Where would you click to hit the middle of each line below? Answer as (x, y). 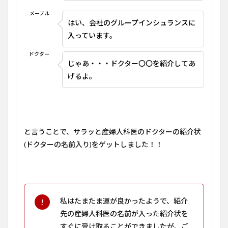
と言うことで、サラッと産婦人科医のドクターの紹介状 (112, 132)
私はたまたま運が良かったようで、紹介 (124, 201)
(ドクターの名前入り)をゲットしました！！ (93, 144)
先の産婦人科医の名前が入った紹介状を (124, 213)
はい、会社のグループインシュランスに (132, 23)
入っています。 (92, 35)
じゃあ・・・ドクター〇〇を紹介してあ (132, 63)
